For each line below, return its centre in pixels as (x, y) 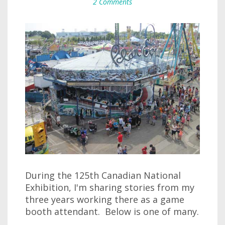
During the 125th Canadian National (103, 175)
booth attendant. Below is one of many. (112, 211)
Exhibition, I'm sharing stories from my (110, 187)
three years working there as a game (105, 199)
